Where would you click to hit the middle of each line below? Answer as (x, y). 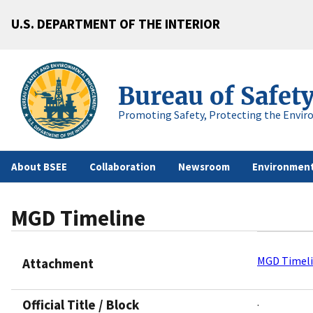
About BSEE (39, 167)
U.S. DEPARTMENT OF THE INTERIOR (116, 23)
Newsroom (204, 167)
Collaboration (123, 167)
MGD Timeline (78, 218)
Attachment (58, 263)
